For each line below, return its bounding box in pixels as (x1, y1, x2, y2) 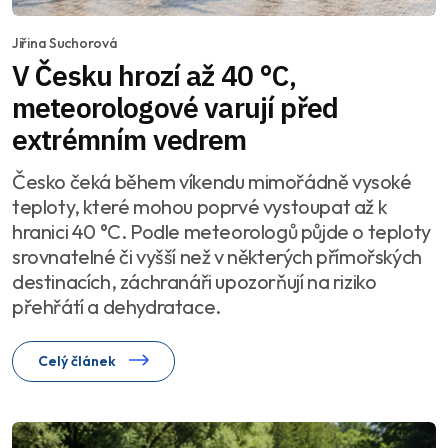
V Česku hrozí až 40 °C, (12, 56, 296, 94)
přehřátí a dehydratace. (12, 293, 221, 319)
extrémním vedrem (12, 120, 247, 158)
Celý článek (38, 351, 119, 370)
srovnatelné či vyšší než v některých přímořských (12, 243, 422, 269)
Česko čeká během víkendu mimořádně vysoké (12, 168, 412, 194)
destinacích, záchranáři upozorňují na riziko (12, 268, 377, 294)
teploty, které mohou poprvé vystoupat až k (12, 193, 388, 219)
